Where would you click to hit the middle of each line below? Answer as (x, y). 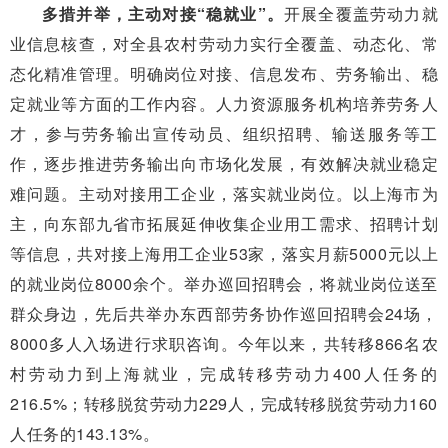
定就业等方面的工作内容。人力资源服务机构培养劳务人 (224, 103)
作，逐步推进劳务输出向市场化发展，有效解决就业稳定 (224, 163)
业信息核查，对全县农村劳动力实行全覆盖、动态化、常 (224, 43)
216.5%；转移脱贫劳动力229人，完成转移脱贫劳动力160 (224, 403)
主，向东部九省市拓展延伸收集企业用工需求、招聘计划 (224, 223)
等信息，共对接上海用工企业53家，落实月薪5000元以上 (224, 253)
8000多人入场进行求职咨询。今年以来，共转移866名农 (224, 343)
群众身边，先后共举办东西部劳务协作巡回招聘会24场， (224, 313)
